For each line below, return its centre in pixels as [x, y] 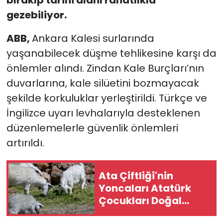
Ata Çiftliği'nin [136, 175]
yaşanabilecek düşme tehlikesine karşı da [111, 54]
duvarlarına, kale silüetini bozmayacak [103, 83]
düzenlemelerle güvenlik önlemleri [92, 128]
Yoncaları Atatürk [145, 188]
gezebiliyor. [36, 15]
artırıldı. [25, 143]
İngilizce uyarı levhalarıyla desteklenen [103, 113]
